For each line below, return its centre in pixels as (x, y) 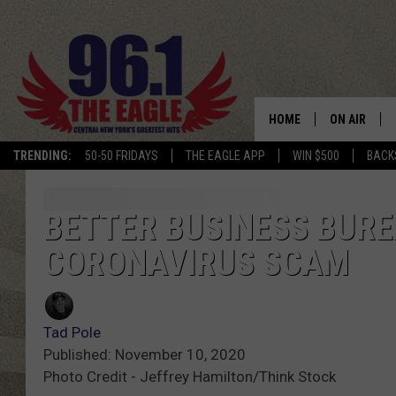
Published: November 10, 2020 (145, 355)
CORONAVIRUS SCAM (196, 263)
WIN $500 (316, 156)
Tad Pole (72, 333)
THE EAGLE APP (225, 156)
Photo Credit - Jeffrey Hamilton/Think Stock (190, 377)
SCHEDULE (358, 166)
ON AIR (348, 119)
